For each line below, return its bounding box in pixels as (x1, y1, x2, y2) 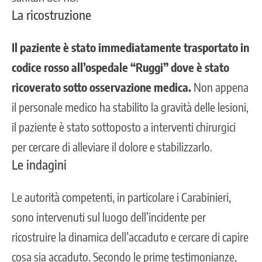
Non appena (191, 79, 249, 94)
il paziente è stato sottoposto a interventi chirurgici (12, 119, 236, 134)
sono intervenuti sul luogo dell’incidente (12, 209, 189, 224)
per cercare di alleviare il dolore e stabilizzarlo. (12, 139, 212, 154)
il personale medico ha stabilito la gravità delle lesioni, (12, 99, 249, 114)
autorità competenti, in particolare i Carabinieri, (22, 189, 231, 204)
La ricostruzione (12, 6, 91, 23)
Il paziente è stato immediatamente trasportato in (12, 39, 249, 54)
